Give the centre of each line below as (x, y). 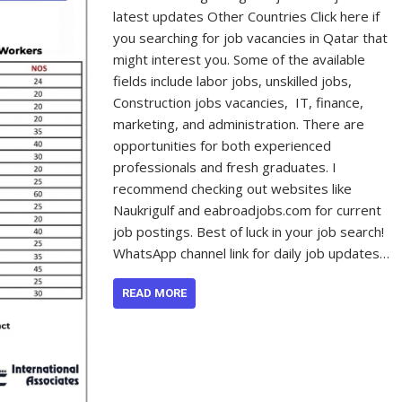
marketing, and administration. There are (239, 123)
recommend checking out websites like (235, 188)
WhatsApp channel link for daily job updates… (252, 253)
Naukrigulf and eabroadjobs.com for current (248, 210)
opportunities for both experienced (223, 145)
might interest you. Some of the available (240, 59)
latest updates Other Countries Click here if (247, 16)
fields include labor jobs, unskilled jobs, (233, 80)
